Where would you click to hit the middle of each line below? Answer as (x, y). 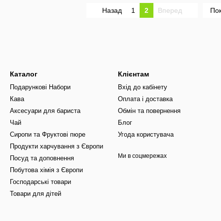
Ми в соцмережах (142, 156)
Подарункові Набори (40, 87)
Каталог (24, 74)
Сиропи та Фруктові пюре (48, 134)
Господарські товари (40, 182)
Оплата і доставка (145, 99)
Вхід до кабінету (143, 87)
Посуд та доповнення (42, 158)
